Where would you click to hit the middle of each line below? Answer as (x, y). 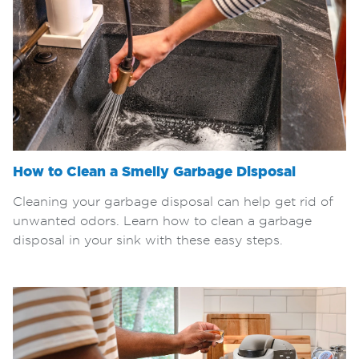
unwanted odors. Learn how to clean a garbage (162, 221)
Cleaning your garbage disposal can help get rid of (173, 202)
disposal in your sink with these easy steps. (148, 240)
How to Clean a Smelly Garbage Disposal (154, 173)
